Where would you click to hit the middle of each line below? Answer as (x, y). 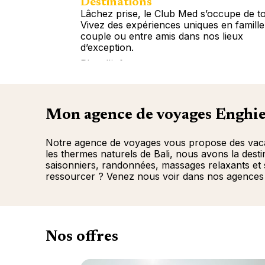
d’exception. (107, 47)
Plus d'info (104, 63)
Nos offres (82, 237)
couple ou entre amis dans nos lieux (162, 36)
